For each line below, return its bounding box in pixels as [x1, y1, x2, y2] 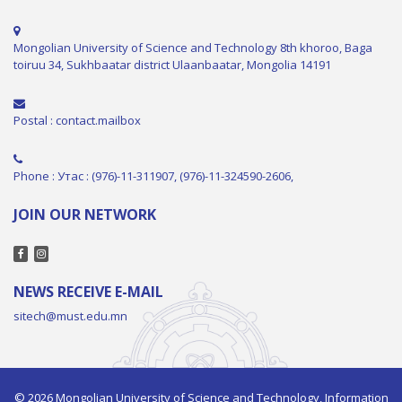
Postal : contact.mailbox [13, 111, 141, 128]
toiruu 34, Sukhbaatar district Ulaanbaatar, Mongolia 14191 [13, 56, 331, 73]
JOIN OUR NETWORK [13, 204, 156, 224]
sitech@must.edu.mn [13, 307, 127, 324]
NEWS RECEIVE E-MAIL [13, 281, 163, 301]
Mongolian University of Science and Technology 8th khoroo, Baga [13, 39, 372, 56]
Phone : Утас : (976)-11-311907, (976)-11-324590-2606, [13, 167, 293, 184]
